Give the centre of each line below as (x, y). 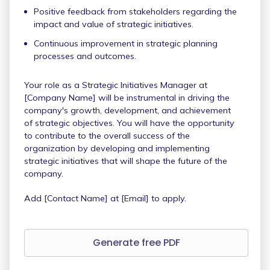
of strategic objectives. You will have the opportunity (129, 123)
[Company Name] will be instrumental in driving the (127, 97)
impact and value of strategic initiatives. (114, 24)
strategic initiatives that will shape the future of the (126, 161)
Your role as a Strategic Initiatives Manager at (116, 85)
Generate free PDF (136, 242)
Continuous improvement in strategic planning (126, 43)
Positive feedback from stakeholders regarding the (135, 11)
